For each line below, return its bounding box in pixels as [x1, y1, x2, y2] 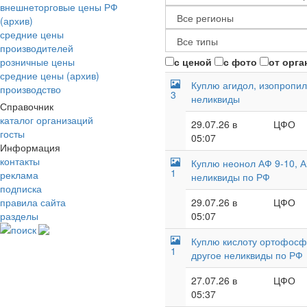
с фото [223, 55, 257, 69]
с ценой [174, 55, 212, 69]
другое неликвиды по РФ [191, 248, 303, 262]
